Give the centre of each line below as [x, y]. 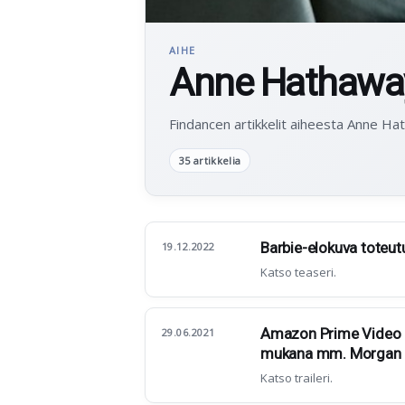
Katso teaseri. [298, 272]
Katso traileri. [297, 378]
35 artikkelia [210, 160]
